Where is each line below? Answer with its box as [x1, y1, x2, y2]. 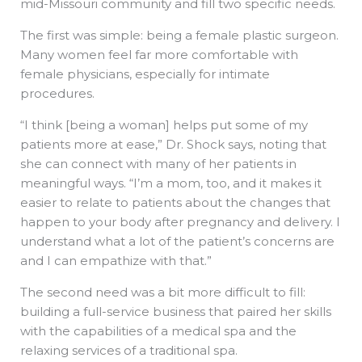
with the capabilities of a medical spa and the [20, 323, 297, 339]
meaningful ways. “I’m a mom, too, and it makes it [20, 175, 322, 192]
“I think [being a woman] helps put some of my [20, 117, 308, 133]
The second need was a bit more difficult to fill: [20, 284, 305, 301]
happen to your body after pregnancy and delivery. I [20, 214, 340, 230]
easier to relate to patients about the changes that [20, 195, 330, 211]
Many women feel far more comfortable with [20, 47, 298, 63]
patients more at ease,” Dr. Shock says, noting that [20, 137, 326, 153]
